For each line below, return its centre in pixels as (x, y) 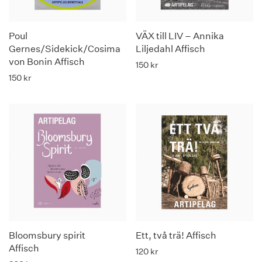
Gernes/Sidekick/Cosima (65, 49)
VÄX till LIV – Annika (180, 36)
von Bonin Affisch (47, 62)
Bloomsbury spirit (47, 235)
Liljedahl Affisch (170, 49)
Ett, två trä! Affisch (176, 235)
